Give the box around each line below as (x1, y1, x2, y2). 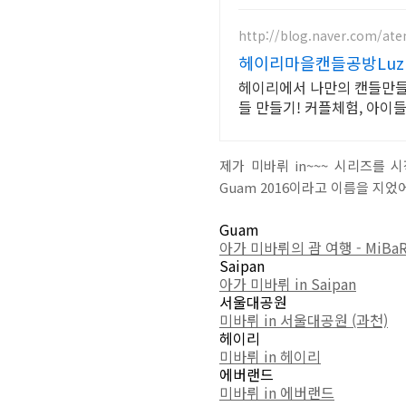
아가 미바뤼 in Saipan (219, 273, 356, 295)
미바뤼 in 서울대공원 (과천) (219, 309, 388, 331)
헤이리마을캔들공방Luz (238, 51, 404, 74)
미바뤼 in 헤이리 (219, 345, 321, 367)
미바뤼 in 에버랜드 (219, 382, 334, 403)
